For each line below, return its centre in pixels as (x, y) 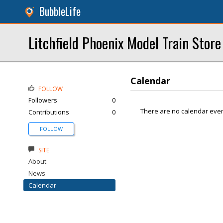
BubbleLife (60, 11)
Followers (43, 100)
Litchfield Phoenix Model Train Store (125, 43)
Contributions (49, 112)
